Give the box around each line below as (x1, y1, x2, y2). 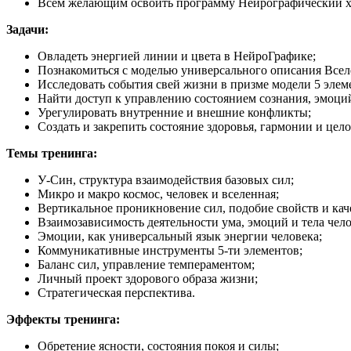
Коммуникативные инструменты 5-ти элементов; (38, 243, 302, 257)
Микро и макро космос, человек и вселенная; (38, 186, 279, 201)
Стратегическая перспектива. (38, 285, 195, 299)
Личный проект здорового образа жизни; (38, 271, 258, 285)
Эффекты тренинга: (6, 312, 120, 326)
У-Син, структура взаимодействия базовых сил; (38, 172, 294, 186)
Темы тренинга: (6, 146, 97, 160)
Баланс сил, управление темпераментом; (38, 257, 255, 271)
